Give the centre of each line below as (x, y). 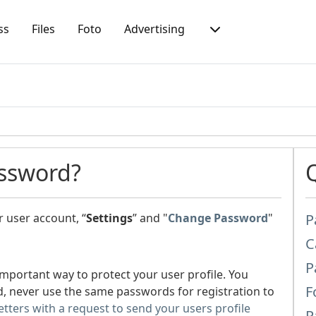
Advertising (154, 29)
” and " (150, 218)
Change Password (218, 218)
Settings (109, 218)
